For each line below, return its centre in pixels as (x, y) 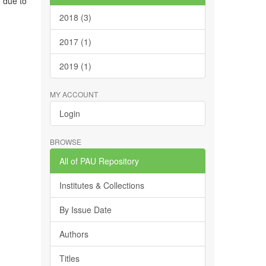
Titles (69, 258)
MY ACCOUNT (74, 94)
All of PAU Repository (99, 161)
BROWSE (65, 142)
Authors (74, 234)
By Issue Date (85, 210)
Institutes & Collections (102, 185)
